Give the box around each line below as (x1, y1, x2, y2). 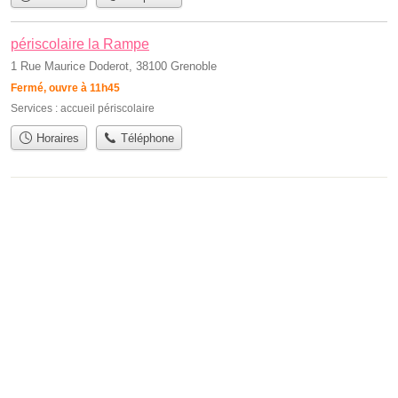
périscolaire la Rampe (11, 36, 149, 52)
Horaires (32, 131, 79, 145)
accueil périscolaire (60, 101, 155, 115)
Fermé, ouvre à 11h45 (11, 81, 120, 94)
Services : (11, 101, 60, 115)
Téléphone (117, 131, 175, 145)
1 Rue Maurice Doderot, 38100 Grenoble (11, 59, 217, 73)
